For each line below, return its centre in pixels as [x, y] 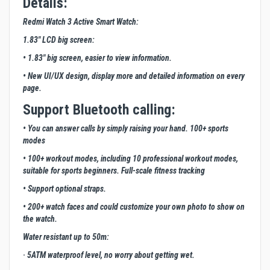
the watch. [40, 219]
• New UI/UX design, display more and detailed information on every [134, 76]
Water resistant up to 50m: [66, 237]
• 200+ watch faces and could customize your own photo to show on [134, 207]
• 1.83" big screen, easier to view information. [97, 58]
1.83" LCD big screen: [59, 40]
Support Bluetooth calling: [99, 110]
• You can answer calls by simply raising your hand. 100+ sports [126, 129]
